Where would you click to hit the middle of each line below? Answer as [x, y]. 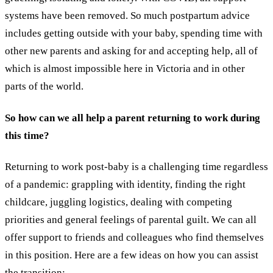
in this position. [38, 255]
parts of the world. [44, 87]
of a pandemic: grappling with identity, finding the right [125, 185]
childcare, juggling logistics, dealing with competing [119, 202]
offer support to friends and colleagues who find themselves [134, 238]
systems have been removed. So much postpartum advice [127, 16]
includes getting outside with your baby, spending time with [134, 34]
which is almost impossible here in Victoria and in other [125, 69]
